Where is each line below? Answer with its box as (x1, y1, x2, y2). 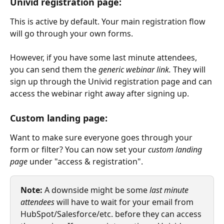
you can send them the (10, 64, 98, 75)
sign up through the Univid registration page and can (10, 76, 214, 87)
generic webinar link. (98, 64, 173, 75)
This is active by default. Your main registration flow (10, 15, 207, 27)
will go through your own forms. (10, 27, 135, 39)
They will (173, 64, 207, 75)
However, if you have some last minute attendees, (10, 52, 199, 63)
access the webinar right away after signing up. (10, 88, 189, 99)
